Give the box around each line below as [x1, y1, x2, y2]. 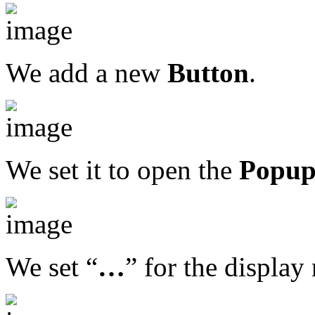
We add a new [6, 58, 167, 89]
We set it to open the [6, 155, 239, 186]
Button [167, 58, 249, 89]
